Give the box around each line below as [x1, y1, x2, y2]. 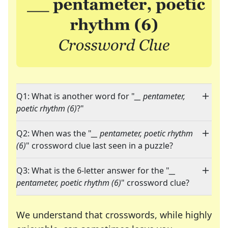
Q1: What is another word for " [16, 91, 135, 102]
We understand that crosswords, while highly [16, 209, 212, 221]
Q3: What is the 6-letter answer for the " [16, 165, 169, 177]
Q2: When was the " [16, 128, 92, 139]
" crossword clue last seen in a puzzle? [26, 140, 173, 152]
